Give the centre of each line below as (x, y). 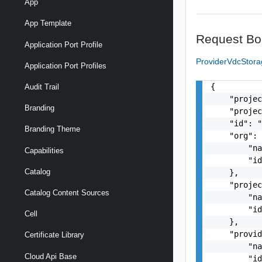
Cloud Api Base (51, 256)
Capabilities (44, 150)
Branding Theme (52, 129)
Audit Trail (42, 87)
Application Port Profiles (65, 65)
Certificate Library (54, 235)
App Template (48, 23)
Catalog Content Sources (67, 192)
